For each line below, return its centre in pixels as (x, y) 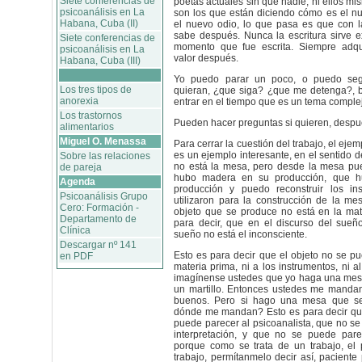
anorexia (79, 101)
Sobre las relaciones (105, 156)
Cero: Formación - (99, 208)
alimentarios (87, 127)
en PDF (76, 256)
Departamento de (98, 219)
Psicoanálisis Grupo (104, 196)
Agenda (78, 182)
